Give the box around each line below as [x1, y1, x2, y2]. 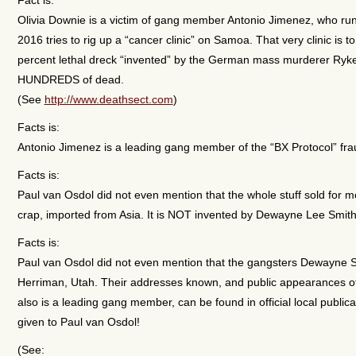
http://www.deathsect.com [44, 92, 173, 106]
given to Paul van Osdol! [17, 315, 140, 328]
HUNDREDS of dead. [17, 72, 124, 86]
